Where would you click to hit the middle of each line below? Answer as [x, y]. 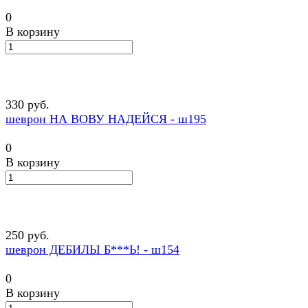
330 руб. [27, 105]
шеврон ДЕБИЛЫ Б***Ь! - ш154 [92, 250]
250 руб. [27, 235]
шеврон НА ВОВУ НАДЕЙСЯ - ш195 [106, 119]
